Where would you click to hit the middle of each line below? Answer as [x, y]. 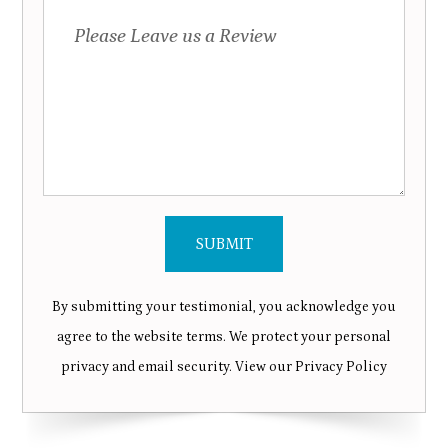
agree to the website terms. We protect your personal [224, 337]
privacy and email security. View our [178, 367]
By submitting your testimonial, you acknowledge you [224, 307]
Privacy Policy [341, 367]
